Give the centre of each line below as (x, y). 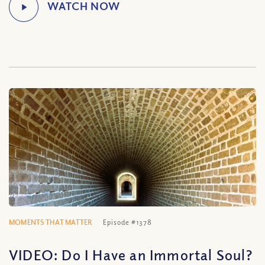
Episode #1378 (128, 222)
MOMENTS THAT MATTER (51, 222)
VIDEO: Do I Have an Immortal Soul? (131, 254)
